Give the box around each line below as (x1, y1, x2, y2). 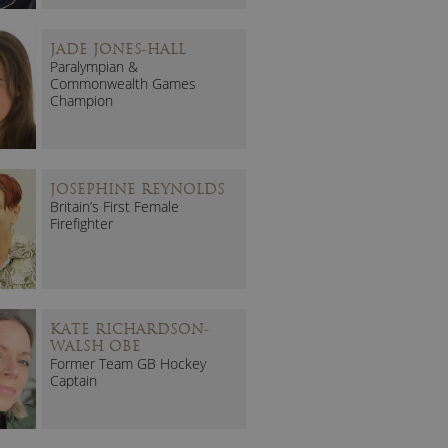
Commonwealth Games (50, 73, 196, 93)
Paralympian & (50, 56, 138, 76)
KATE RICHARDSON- (50, 319, 209, 338)
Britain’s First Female (50, 196, 179, 216)
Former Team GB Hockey (50, 353, 206, 373)
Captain (50, 370, 97, 390)
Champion (50, 90, 113, 110)
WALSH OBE (50, 336, 141, 355)
